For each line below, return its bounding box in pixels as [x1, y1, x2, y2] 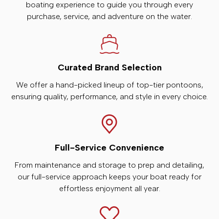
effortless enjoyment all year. [59, 183, 160, 193]
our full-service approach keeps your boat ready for [18, 172, 201, 181]
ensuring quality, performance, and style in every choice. [11, 91, 208, 101]
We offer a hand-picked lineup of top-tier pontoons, [16, 80, 203, 89]
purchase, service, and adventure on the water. [27, 11, 192, 21]
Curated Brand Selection [57, 62, 162, 73]
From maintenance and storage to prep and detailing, [15, 160, 204, 170]
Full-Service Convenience [55, 142, 164, 153]
